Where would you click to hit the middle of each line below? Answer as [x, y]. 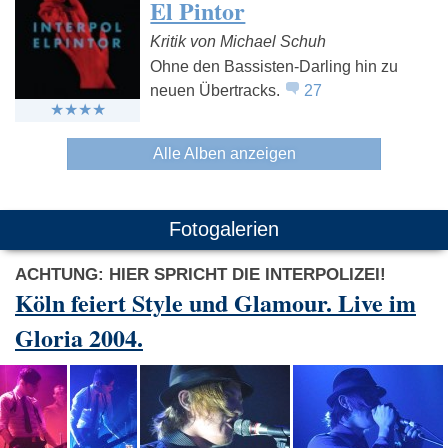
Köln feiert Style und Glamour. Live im [215, 303]
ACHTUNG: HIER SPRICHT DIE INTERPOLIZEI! [200, 275]
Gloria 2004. [79, 338]
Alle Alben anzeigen [224, 154]
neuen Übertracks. [217, 91]
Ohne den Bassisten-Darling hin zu [274, 67]
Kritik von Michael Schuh [238, 42]
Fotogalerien [224, 229]
